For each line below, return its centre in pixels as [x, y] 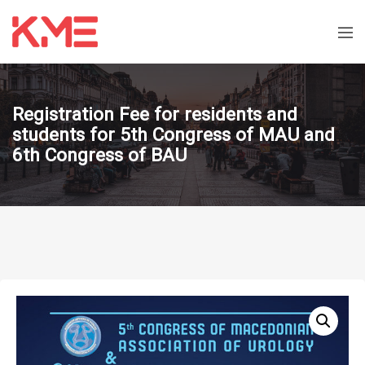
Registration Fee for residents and [155, 114]
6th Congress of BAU [99, 155]
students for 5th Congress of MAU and [174, 135]
